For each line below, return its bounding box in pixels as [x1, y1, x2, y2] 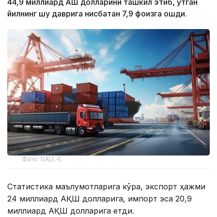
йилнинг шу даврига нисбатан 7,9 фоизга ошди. [7, 9, 187, 19]
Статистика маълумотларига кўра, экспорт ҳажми [7, 182, 205, 192]
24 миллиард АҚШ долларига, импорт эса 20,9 [7, 194, 192, 204]
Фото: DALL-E [22, 155, 62, 163]
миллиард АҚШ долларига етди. [7, 206, 134, 216]
